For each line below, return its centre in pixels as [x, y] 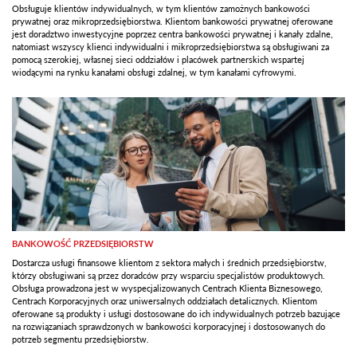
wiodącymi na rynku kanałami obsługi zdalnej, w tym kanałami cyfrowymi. [154, 72]
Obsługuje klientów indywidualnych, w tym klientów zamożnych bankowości [161, 8]
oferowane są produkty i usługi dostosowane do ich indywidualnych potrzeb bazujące [176, 313]
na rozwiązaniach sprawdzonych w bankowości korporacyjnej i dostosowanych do [169, 326]
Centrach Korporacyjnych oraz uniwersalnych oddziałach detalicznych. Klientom [165, 300]
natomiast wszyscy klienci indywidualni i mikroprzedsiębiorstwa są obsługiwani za [171, 46]
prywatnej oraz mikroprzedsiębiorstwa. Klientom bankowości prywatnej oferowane [173, 21]
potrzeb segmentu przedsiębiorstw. [80, 339]
